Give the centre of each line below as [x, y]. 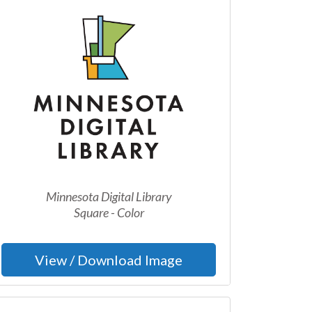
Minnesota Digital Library [109, 196]
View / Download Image [109, 260]
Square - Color [109, 212]
